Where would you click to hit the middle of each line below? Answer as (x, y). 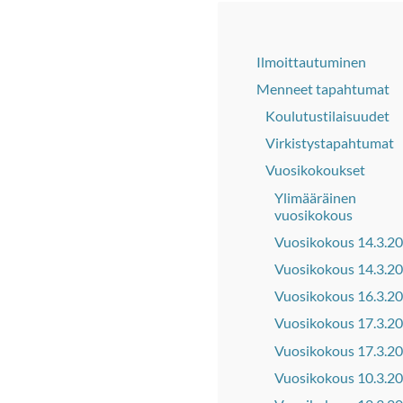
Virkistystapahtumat (330, 143)
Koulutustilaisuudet (327, 116)
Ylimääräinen (315, 197)
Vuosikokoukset (315, 170)
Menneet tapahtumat (323, 88)
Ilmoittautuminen (311, 61)
